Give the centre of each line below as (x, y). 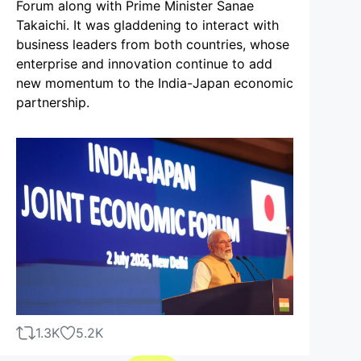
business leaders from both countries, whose (153, 44)
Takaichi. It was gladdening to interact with (147, 25)
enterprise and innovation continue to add (144, 64)
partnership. (53, 102)
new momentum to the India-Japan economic (155, 83)
